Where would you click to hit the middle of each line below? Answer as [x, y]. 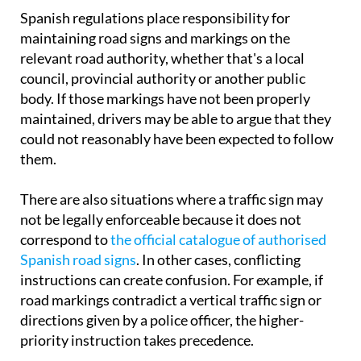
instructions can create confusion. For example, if [172, 280]
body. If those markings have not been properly [165, 99]
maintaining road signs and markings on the [155, 38]
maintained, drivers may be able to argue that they [176, 119]
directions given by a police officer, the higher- [162, 320]
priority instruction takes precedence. [137, 340]
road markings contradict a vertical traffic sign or [171, 300]
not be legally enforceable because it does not [161, 220]
